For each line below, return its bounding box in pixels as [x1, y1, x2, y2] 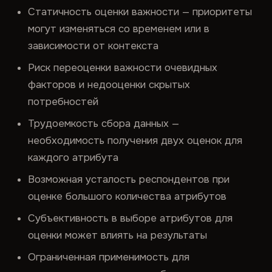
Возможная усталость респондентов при [28, 173, 230, 186]
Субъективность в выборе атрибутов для [28, 212, 233, 225]
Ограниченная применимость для [28, 251, 190, 263]
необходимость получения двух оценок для [28, 134, 243, 147]
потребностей [28, 95, 99, 108]
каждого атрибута [28, 151, 119, 164]
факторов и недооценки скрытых [28, 78, 191, 91]
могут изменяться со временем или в [28, 22, 210, 35]
